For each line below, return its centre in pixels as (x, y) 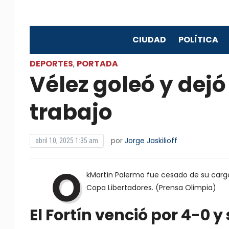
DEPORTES (51, 64)
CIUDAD (149, 40)
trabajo (71, 112)
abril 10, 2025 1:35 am (66, 141)
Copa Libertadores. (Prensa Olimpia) (151, 188)
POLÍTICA (198, 40)
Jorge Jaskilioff (151, 141)
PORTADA (97, 64)
